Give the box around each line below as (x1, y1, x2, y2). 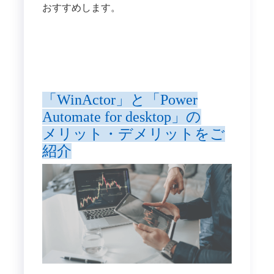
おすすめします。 (42, 2, 120, 13)
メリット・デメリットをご (42, 125, 225, 142)
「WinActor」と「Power (42, 91, 198, 108)
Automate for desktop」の (42, 108, 201, 125)
